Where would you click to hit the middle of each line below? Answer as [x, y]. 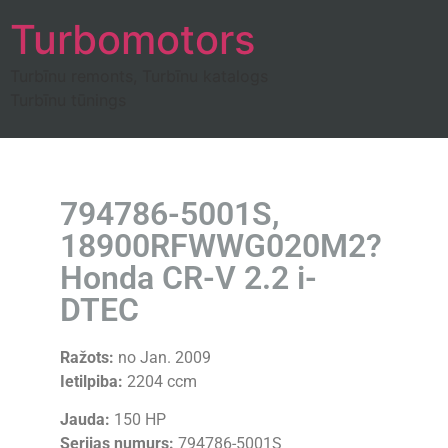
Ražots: [87, 357]
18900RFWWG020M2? [221, 246]
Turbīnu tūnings [68, 100]
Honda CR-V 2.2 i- [188, 278]
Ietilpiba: [91, 381]
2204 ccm [160, 381]
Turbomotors [132, 39]
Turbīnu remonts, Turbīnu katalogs [139, 76]
